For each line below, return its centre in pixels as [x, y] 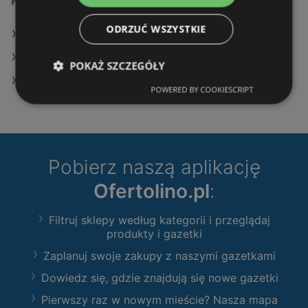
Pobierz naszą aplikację [154, 167]
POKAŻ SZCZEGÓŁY [117, 65]
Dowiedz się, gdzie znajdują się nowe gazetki [159, 278]
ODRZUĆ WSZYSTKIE [156, 29]
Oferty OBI [49, 81]
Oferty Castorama [69, 58]
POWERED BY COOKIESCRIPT [202, 89]
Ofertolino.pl [151, 191]
